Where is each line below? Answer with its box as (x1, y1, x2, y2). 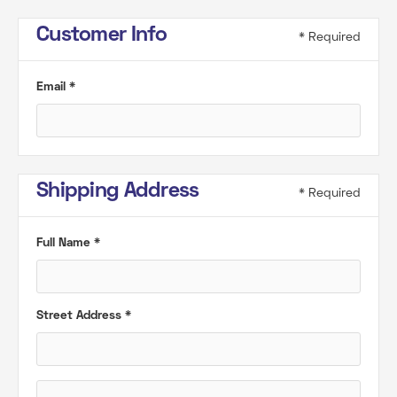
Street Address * (36, 310, 131, 322)
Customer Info (36, 26, 167, 45)
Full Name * (36, 237, 100, 249)
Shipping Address (36, 182, 199, 201)
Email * (36, 82, 75, 93)
